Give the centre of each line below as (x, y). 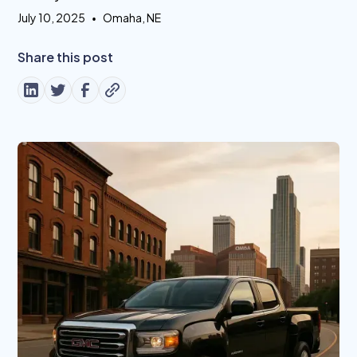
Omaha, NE (132, 18)
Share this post (66, 57)
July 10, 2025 (52, 18)
